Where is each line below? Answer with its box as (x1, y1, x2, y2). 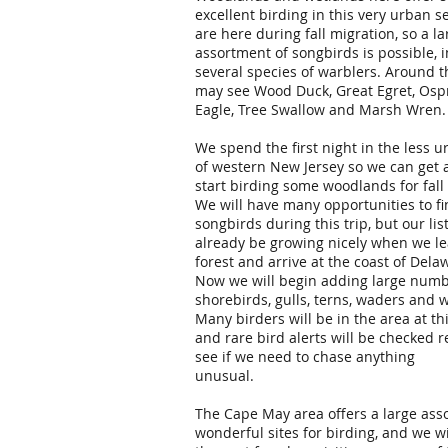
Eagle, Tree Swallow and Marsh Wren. (195, 100, 446, 119)
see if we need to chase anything (195, 347, 415, 366)
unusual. (195, 366, 254, 385)
